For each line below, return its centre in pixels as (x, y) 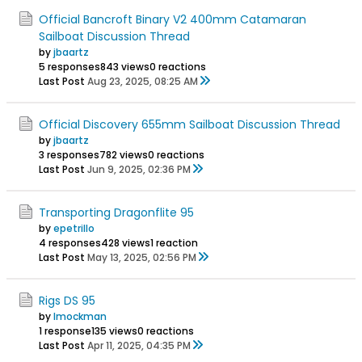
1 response (65, 330)
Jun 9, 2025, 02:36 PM (139, 169)
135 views (114, 330)
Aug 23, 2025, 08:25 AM (143, 81)
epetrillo (74, 228)
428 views (126, 242)
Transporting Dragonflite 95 (116, 212)
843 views (125, 66)
